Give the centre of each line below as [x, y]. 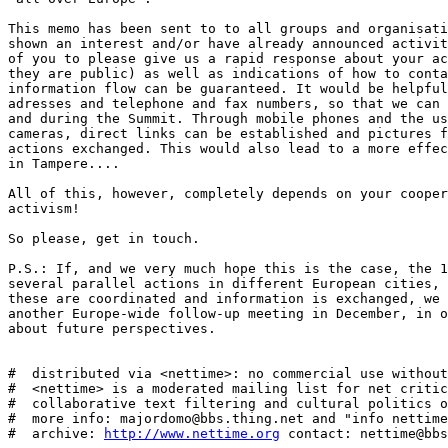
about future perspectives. [112, 328]
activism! [44, 208]
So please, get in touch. [104, 238]
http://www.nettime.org [192, 433]
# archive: [56, 433]
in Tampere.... [64, 163]
